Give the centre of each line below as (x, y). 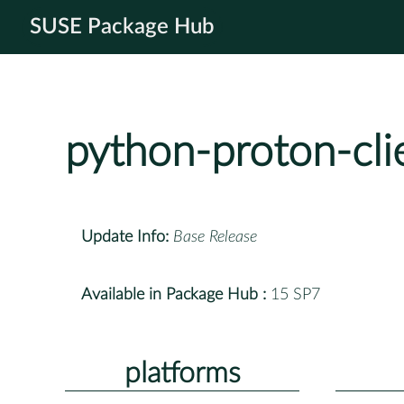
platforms (182, 373)
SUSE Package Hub (122, 27)
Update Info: (125, 237)
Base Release (215, 237)
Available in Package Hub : (174, 294)
